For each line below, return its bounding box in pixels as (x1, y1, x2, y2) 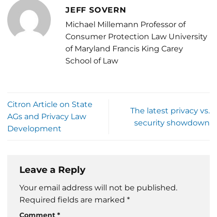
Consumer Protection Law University (65, 32, 207, 42)
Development (7, 124, 62, 134)
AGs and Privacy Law (7, 112, 86, 122)
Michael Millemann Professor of (65, 20, 186, 30)
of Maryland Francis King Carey (65, 44, 183, 54)
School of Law (65, 56, 118, 66)
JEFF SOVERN (65, 5, 126, 15)
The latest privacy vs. (130, 106, 210, 115)
